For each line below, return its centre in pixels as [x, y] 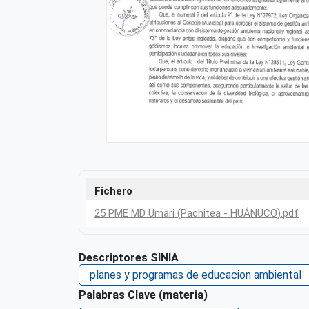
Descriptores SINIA [129, 258]
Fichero [113, 191]
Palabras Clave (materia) [143, 295]
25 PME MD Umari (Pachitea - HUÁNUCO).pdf [197, 213]
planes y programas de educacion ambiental [196, 275]
